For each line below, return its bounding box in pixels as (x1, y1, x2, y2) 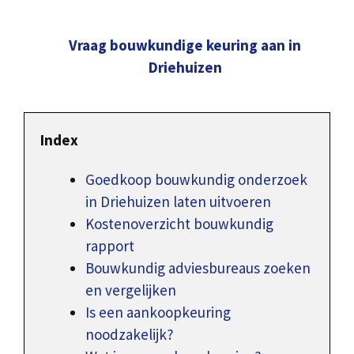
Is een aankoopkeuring (85, 303, 231, 322)
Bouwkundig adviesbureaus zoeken (85, 258, 311, 278)
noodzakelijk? (85, 325, 174, 345)
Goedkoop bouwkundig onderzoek (85, 170, 307, 190)
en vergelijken (85, 281, 176, 300)
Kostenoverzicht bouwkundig (85, 214, 273, 234)
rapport (85, 236, 134, 256)
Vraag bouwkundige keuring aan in (69, 35, 301, 55)
